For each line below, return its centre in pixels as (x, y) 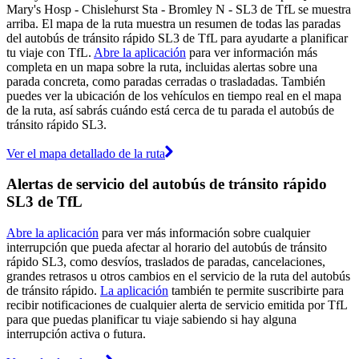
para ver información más (252, 52)
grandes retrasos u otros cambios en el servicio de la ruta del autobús (178, 276)
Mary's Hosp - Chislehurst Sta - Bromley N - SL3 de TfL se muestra (179, 9)
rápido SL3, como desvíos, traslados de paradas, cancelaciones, (166, 261)
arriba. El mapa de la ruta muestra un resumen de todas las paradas (173, 23)
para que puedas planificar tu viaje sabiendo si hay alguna (151, 319)
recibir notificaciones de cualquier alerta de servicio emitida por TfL (177, 305)
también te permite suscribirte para (256, 290)
